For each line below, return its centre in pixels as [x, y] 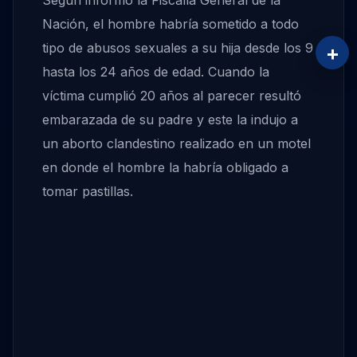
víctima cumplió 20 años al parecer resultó [172, 96]
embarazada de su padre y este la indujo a [170, 120]
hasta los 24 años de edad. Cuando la [156, 72]
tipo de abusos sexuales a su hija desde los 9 [178, 48]
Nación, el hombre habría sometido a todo [171, 24]
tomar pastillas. [88, 192]
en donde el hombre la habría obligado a [165, 168]
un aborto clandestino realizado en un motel [177, 144]
